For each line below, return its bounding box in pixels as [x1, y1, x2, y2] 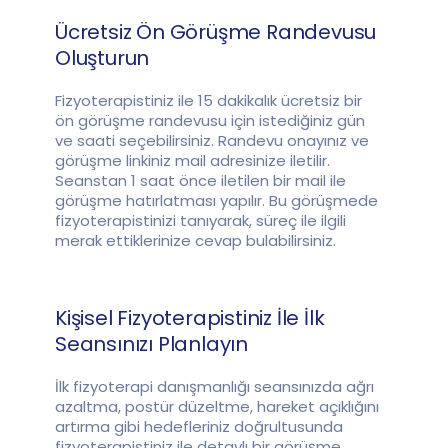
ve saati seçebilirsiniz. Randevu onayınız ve [55, 130, 369, 152]
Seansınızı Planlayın [55, 330, 249, 359]
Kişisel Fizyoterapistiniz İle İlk [55, 304, 325, 333]
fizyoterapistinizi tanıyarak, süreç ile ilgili [55, 210, 346, 232]
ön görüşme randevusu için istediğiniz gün [55, 110, 365, 132]
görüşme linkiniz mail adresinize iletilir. [55, 150, 330, 172]
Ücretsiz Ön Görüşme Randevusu [55, 18, 377, 47]
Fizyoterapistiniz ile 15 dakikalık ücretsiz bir [55, 90, 362, 112]
